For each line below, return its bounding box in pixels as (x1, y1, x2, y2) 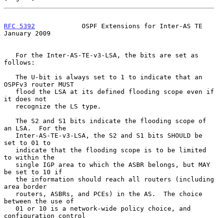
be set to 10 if (4, 168, 62, 176)
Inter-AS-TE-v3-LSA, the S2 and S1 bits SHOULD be (4, 131, 16, 139)
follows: (4, 58, 35, 66)
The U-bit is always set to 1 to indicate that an (4, 73, 16, 81)
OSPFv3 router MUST (4, 80, 74, 88)
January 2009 (4, 29, 51, 37)
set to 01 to (4, 139, 51, 146)
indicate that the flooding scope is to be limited (4, 146, 16, 154)
